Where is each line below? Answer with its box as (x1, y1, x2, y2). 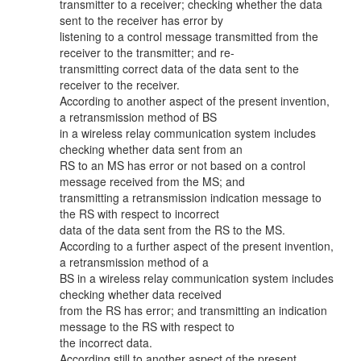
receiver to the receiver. (60, 77, 180, 93)
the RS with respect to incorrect (60, 205, 219, 222)
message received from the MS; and (60, 173, 245, 189)
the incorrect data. (60, 334, 152, 351)
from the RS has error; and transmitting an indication (60, 302, 327, 318)
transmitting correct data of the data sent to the (60, 60, 299, 77)
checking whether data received (60, 286, 222, 302)
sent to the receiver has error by (60, 12, 223, 28)
